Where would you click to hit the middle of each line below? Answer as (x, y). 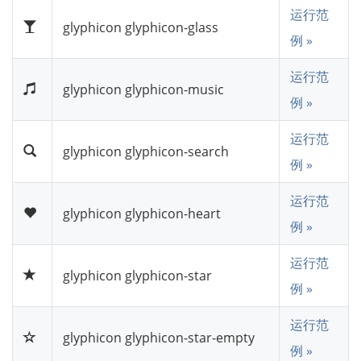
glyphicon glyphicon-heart (142, 213)
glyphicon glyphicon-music (143, 89)
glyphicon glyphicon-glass (141, 27)
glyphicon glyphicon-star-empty (159, 337)
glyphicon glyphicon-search (146, 151)
